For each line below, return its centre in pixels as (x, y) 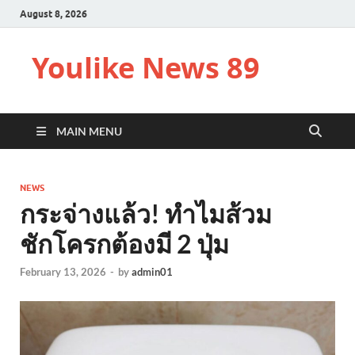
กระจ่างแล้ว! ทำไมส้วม (146, 214)
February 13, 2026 (63, 272)
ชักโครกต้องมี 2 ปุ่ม (124, 244)
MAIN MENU (89, 131)
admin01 (152, 272)
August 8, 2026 (53, 13)
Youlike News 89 (146, 68)
